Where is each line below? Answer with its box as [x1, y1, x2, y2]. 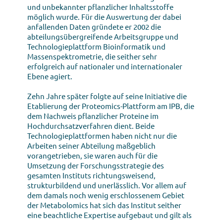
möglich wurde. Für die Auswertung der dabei [27, 11, 181, 21]
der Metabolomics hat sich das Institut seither [27, 200, 181, 210]
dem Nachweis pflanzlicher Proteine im [27, 111, 159, 120]
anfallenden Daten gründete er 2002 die [27, 21, 161, 31]
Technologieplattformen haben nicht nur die [27, 130, 177, 140]
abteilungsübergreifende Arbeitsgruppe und [27, 31, 178, 41]
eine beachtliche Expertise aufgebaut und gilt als [27, 210, 192, 220]
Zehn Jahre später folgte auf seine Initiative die [27, 91, 187, 101]
